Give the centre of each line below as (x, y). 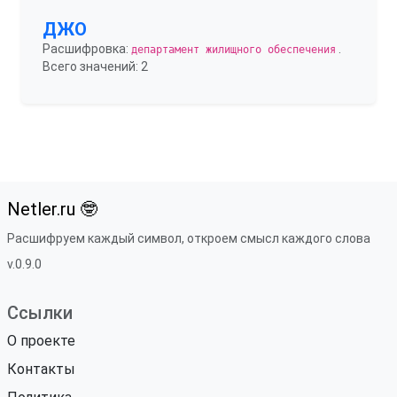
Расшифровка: (87, 49)
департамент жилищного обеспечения (234, 50)
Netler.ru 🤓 (52, 209)
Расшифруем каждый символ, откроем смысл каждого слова (189, 238)
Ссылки (40, 313)
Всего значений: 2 (95, 66)
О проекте (41, 341)
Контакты (41, 369)
